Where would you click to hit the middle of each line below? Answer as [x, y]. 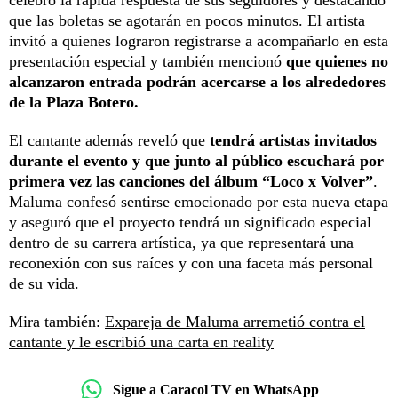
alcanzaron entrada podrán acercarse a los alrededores [197, 82]
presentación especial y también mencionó [147, 62]
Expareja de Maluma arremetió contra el [235, 322]
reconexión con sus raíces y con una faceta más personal [191, 263]
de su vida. [44, 284]
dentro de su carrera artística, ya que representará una [181, 243]
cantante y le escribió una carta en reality [141, 342]
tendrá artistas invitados [293, 141]
